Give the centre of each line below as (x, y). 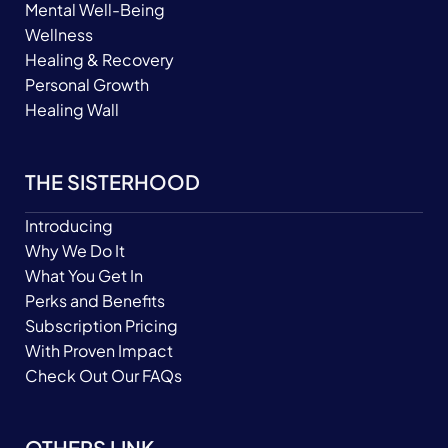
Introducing (69, 225)
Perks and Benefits (95, 300)
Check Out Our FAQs (103, 375)
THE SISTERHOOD (112, 181)
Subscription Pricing (101, 325)
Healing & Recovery (99, 59)
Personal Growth (87, 84)
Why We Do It (75, 250)
